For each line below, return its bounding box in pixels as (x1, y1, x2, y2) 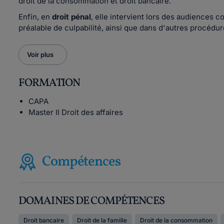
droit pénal (52, 12, 91, 21)
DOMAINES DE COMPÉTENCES (18, 193, 164, 209)
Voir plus (27, 50, 53, 58)
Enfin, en (18, 12, 52, 21)
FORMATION (18, 75, 80, 91)
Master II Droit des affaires (28, 107, 123, 117)
